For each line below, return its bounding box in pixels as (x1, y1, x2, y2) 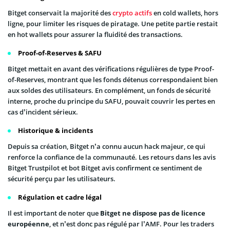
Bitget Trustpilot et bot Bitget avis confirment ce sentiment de (8, 163, 202, 173)
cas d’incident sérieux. (8, 107, 78, 117)
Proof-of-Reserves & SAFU (18, 48, 102, 58)
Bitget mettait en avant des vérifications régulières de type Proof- (8, 64, 214, 74)
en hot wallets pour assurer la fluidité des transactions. (8, 30, 183, 40)
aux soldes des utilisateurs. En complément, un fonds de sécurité (8, 86, 210, 95)
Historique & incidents (18, 126, 93, 136)
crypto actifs (112, 8, 152, 18)
